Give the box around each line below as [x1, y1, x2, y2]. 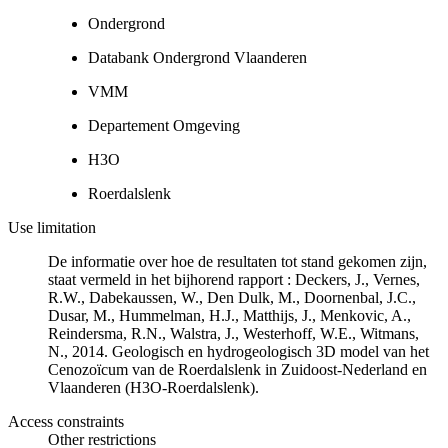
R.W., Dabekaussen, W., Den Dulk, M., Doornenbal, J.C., [48, 288, 416, 306]
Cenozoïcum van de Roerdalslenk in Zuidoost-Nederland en [48, 360, 427, 378]
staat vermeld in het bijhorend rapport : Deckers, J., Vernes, [48, 270, 420, 288]
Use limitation [8, 218, 96, 236]
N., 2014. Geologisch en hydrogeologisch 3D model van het [48, 342, 429, 360]
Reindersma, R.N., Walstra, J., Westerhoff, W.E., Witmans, [48, 324, 419, 342]
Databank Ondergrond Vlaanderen [88, 48, 307, 66]
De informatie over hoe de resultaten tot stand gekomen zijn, [48, 252, 427, 270]
